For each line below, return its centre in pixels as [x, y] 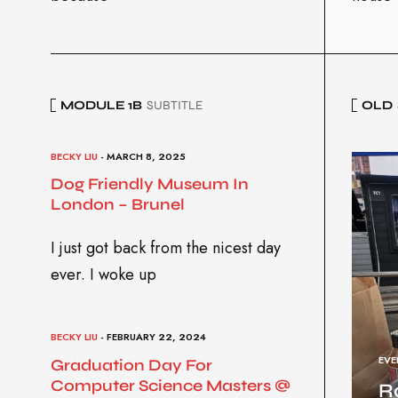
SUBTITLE [175, 105]
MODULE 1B [101, 105]
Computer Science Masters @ [171, 385]
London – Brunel [118, 205]
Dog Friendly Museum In [150, 184]
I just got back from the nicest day [166, 248]
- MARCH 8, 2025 [142, 156]
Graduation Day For [131, 365]
